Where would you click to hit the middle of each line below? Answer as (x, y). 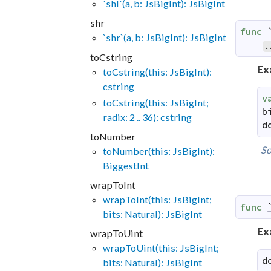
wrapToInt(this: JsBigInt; (157, 199)
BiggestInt (126, 165)
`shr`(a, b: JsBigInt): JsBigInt (164, 38)
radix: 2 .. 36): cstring (147, 117)
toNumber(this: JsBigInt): (158, 151)
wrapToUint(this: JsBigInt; (161, 248)
